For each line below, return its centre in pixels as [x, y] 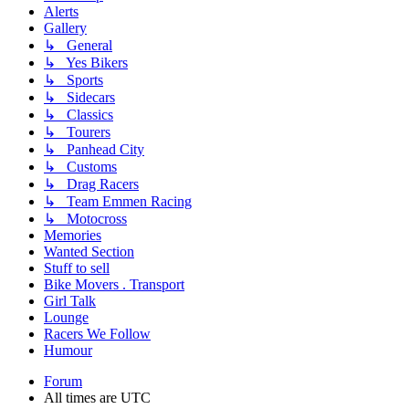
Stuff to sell [77, 267]
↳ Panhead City [94, 149]
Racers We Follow [97, 333]
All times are [82, 397]
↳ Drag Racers [91, 184]
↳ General [78, 45]
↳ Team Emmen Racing [118, 201]
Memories [73, 235]
